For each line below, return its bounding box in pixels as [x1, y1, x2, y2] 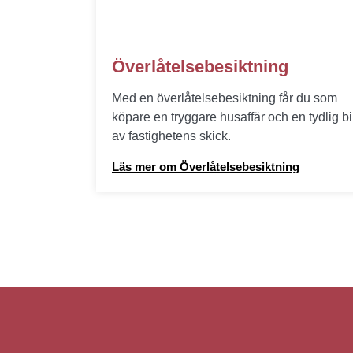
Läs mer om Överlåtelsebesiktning [112, 160, 299, 173]
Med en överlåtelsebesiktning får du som [112, 91, 337, 105]
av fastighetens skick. [112, 129, 231, 143]
